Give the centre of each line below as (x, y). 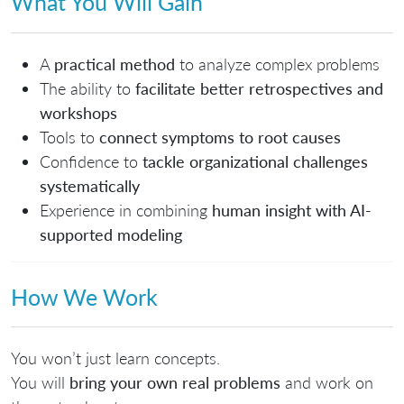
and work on (327, 383)
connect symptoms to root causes (220, 137)
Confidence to (91, 161)
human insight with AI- (292, 210)
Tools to (69, 137)
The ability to (87, 88)
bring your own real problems (175, 383)
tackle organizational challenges (255, 161)
